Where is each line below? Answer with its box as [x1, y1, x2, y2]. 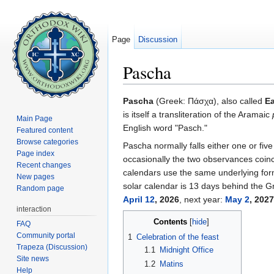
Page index [17, 149, 55, 158]
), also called [213, 96, 265, 106]
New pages [17, 172, 55, 181]
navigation [159, 84, 199, 94]
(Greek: [154, 96, 188, 106]
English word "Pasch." [123, 123, 207, 133]
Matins [159, 259, 183, 268]
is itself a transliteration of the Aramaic [123, 109, 272, 120]
